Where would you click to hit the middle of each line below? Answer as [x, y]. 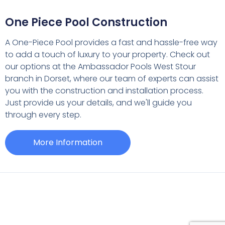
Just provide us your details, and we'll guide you [98, 102]
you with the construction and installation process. [104, 90]
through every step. [43, 115]
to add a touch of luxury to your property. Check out [107, 54]
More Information [68, 142]
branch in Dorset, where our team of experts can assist [111, 78]
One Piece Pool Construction [86, 22]
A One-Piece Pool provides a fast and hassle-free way [111, 42]
